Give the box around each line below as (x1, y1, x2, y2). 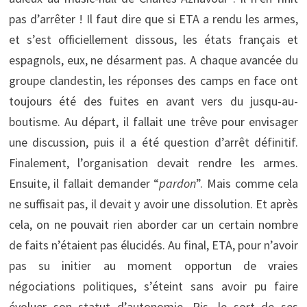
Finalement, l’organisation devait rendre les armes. (8, 154, 299, 171)
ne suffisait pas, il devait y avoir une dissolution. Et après (8, 195, 299, 212)
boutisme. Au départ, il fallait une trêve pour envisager (8, 113, 299, 130)
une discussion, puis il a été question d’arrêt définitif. (8, 134, 299, 150)
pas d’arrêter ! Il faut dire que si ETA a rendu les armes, (8, 10, 299, 27)
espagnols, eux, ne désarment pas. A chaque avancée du (8, 51, 299, 68)
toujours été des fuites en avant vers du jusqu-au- (8, 93, 299, 109)
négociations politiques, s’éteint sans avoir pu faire (8, 278, 299, 294)
